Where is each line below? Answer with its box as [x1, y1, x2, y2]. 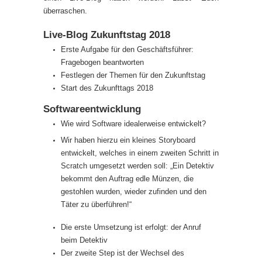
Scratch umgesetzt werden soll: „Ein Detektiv [61, 161, 214, 170]
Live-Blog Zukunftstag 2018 [43, 29, 170, 40]
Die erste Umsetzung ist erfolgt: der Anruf [61, 223, 201, 232]
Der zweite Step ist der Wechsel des [61, 249, 184, 257]
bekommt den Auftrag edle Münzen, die [61, 174, 194, 183]
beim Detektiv [61, 236, 108, 244]
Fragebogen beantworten [61, 58, 144, 67]
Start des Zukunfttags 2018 [61, 84, 153, 92]
